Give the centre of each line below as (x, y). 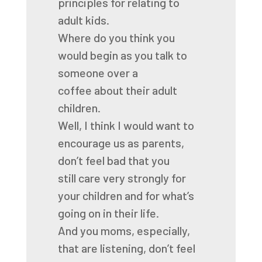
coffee (75, 90)
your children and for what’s (126, 195)
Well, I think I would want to (126, 125)
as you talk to (154, 55)
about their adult (135, 90)
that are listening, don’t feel (126, 248)
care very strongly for (132, 178)
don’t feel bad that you (113, 160)
